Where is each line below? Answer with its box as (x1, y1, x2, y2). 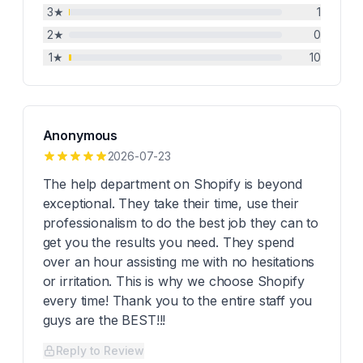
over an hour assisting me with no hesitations (42, 254, 315, 270)
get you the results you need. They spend (42, 234, 295, 250)
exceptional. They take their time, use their (42, 195, 299, 211)
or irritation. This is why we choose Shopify (42, 273, 305, 289)
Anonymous (42, 127, 118, 143)
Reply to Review (55, 344, 145, 357)
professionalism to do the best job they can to (42, 215, 319, 231)
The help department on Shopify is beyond (42, 176, 303, 192)
